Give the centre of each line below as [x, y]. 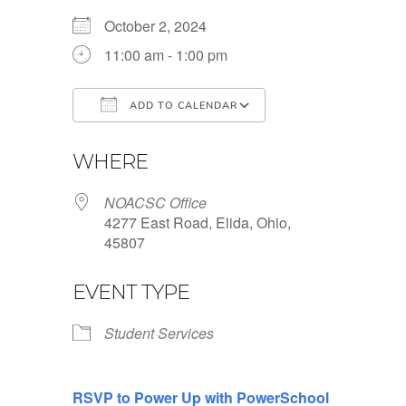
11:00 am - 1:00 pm [166, 55]
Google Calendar [338, 139]
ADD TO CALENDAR [182, 106]
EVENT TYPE [131, 293]
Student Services [159, 333]
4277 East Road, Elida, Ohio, [198, 223]
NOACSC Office [155, 203]
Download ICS [151, 139]
